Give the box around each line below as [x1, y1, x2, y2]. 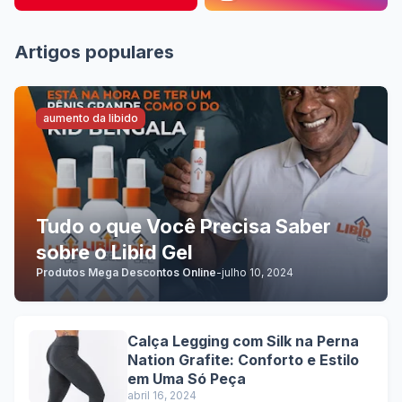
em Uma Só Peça [127, 369, 246, 388]
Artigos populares [14, 41, 174, 63]
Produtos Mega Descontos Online [36, 266, 216, 279]
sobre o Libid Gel [36, 240, 193, 264]
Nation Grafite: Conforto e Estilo [127, 350, 359, 369]
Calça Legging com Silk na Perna [127, 331, 359, 350]
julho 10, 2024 [222, 266, 293, 279]
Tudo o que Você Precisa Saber [36, 214, 331, 238]
